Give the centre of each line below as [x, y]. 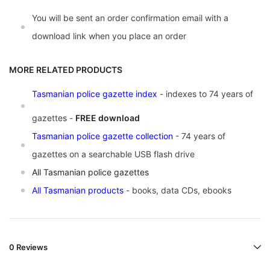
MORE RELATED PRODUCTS [66, 70]
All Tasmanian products [78, 190]
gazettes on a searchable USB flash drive [113, 154]
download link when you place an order [109, 36]
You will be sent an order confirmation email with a [130, 18]
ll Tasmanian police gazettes [93, 172]
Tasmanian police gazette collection [102, 136]
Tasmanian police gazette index [95, 94]
